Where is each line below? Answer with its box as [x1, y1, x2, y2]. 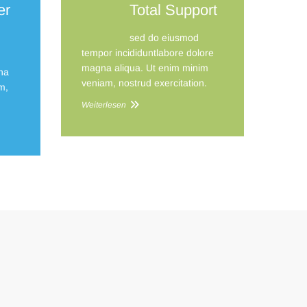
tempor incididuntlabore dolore [81, 47, 214, 58]
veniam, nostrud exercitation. [81, 77, 207, 88]
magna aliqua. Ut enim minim [81, 62, 208, 73]
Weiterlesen [81, 100, 126, 110]
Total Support [129, 1, 217, 19]
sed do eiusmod [129, 32, 199, 43]
